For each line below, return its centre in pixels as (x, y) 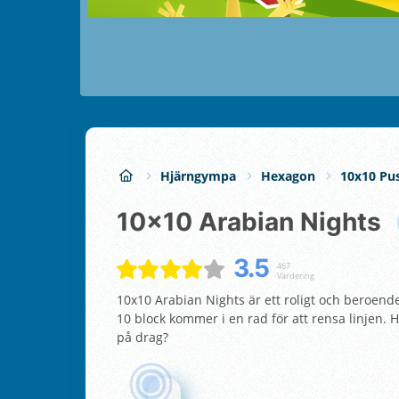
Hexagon (288, 175)
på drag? (142, 337)
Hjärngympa (198, 175)
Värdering (295, 275)
